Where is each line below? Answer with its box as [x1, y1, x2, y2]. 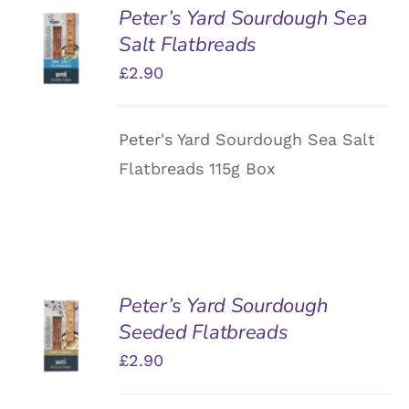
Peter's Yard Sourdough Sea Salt [119, 129, 376, 149]
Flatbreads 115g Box [119, 158, 299, 178]
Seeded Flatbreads [119, 318, 288, 346]
